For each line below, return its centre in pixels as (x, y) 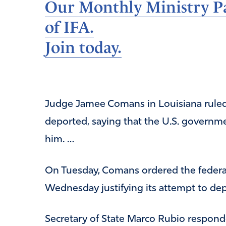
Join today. (83, 48)
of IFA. (69, 27)
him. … (60, 140)
